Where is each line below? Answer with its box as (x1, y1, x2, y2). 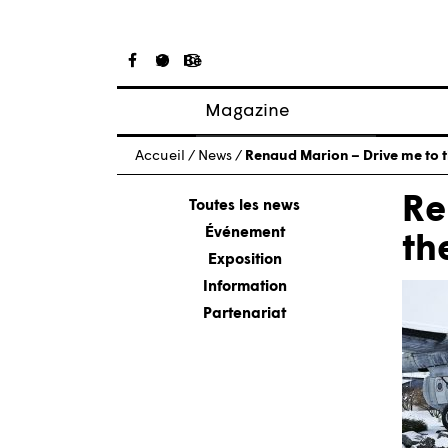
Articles (223, 142, 276, 158)
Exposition (207, 252, 282, 268)
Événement (204, 225, 285, 241)
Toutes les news (189, 198, 300, 214)
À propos (223, 170, 287, 186)
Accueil (135, 148, 185, 164)
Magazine (205, 102, 291, 122)
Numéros (223, 198, 286, 214)
